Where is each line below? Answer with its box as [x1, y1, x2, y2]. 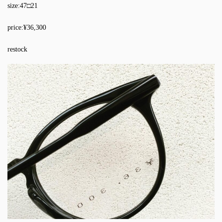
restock [7, 46, 27, 54]
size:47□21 [7, 2, 38, 10]
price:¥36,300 [7, 24, 46, 32]
